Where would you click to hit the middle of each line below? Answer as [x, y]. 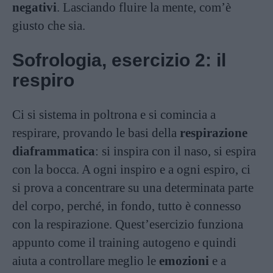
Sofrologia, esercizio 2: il [119, 60]
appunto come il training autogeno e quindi [124, 242]
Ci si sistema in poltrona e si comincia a [114, 114]
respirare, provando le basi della [96, 133]
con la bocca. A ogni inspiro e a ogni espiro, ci [131, 169]
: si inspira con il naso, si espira [175, 151]
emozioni [184, 261]
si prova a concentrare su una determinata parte [133, 187]
